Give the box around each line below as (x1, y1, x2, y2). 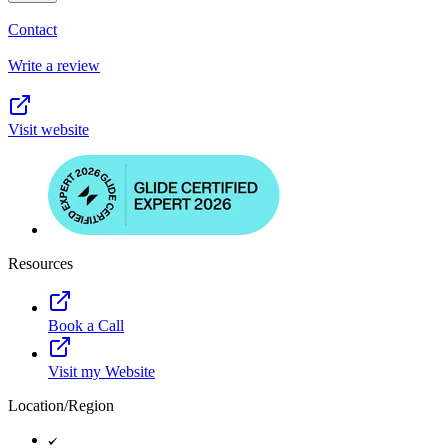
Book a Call (48, 316, 124, 334)
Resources (8, 254, 73, 272)
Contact (8, 20, 57, 38)
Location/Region (8, 396, 114, 414)
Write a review (8, 56, 100, 74)
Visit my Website (48, 362, 155, 380)
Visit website (8, 120, 89, 138)
